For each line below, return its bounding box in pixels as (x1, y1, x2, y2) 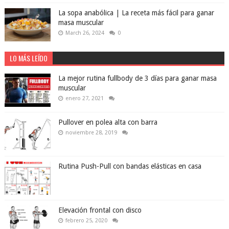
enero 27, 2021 (65, 95, 104, 102)
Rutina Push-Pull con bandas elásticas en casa (58, 162, 201, 170)
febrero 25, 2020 (65, 217, 107, 224)
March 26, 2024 (65, 29, 104, 36)
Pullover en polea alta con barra (58, 118, 157, 126)
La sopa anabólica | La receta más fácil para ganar (58, 8, 214, 17)
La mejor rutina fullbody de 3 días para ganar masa (58, 74, 217, 82)
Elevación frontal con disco (58, 205, 142, 214)
